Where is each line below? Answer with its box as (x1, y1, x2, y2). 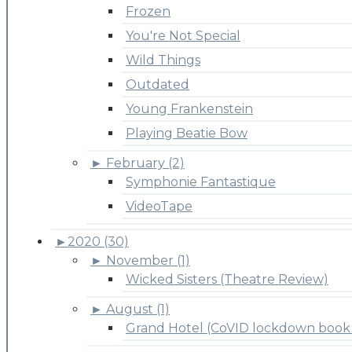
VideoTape (126, 198, 192, 214)
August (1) (106, 301, 170, 317)
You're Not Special (126, 27, 240, 43)
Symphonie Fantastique (126, 174, 276, 189)
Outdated (126, 76, 189, 92)
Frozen (126, 3, 170, 19)
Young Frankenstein (126, 101, 253, 116)
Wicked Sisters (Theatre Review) (126, 271, 328, 287)
